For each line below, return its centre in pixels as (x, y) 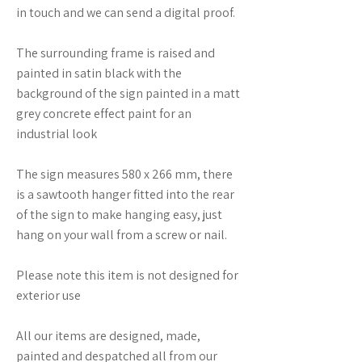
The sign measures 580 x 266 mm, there (124, 174)
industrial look (57, 134)
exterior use (48, 295)
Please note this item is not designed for (127, 275)
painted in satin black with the (99, 73)
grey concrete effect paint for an (104, 114)
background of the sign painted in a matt (128, 93)
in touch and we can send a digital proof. (126, 13)
